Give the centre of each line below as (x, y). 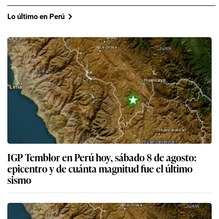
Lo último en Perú (36, 16)
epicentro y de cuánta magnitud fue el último (100, 168)
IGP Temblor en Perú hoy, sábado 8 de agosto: (102, 157)
